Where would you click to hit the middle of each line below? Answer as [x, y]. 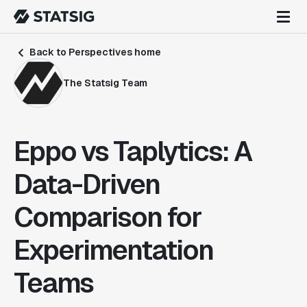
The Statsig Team [105, 83]
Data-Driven [87, 184]
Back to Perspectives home [94, 52]
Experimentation [113, 250]
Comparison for [108, 217]
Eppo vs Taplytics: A [133, 151]
